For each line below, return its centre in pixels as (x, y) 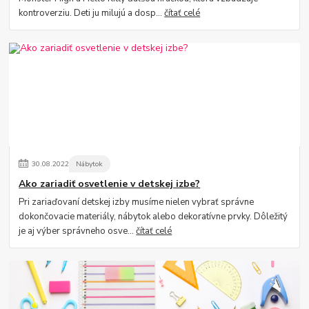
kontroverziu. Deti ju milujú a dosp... (92, 13)
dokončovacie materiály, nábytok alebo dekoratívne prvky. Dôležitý (153, 217)
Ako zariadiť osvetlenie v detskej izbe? (110, 183)
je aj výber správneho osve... (78, 231)
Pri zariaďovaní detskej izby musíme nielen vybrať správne (137, 202)
